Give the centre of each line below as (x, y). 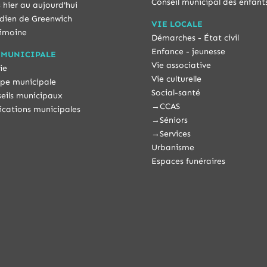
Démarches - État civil (195, 38)
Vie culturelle (176, 79)
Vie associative (181, 65)
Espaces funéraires (188, 161)
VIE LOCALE (177, 24)
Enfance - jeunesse (188, 51)
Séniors (173, 120)
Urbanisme (173, 147)
